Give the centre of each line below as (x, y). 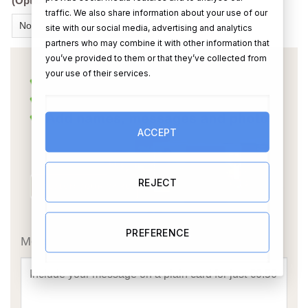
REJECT (157, 182)
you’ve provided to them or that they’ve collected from (156, 57)
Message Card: (63, 241)
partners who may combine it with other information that (157, 42)
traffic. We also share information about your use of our (156, 12)
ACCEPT (157, 132)
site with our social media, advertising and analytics (148, 27)
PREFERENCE (157, 232)
